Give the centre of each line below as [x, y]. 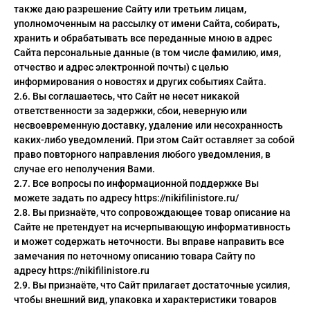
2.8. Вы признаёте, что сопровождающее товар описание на [152, 212]
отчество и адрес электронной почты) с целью [121, 67]
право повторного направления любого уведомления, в [142, 154]
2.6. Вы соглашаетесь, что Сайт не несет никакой [127, 96]
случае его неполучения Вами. [84, 169]
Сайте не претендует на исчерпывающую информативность [152, 227]
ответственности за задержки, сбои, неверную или [130, 111]
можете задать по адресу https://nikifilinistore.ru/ [126, 198]
